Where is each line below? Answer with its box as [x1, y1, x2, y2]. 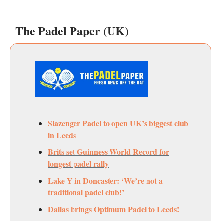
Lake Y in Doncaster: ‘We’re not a [48, 174, 163, 186]
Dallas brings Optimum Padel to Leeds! [48, 203, 179, 215]
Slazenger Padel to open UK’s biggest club [48, 117, 188, 129]
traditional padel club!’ [48, 186, 124, 198]
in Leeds [48, 129, 76, 141]
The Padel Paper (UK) [15, 22, 129, 39]
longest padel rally [48, 157, 109, 169]
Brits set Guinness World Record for [48, 146, 169, 157]
